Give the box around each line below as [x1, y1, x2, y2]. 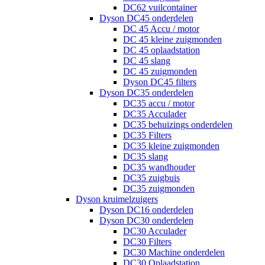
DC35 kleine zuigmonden [123, 141, 219, 151]
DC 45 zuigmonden [123, 66, 197, 77]
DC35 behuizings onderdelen [123, 119, 232, 130]
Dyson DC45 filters [123, 77, 196, 88]
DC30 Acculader [123, 226, 186, 237]
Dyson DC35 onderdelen [99, 88, 193, 98]
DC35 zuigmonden [123, 183, 195, 194]
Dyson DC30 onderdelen [99, 215, 193, 226]
